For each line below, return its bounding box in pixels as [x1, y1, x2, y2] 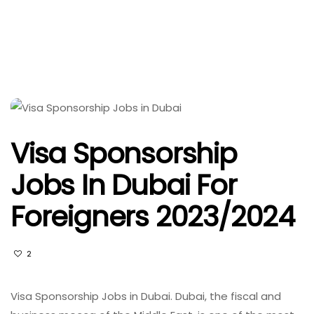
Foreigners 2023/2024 [11, 197, 294, 236]
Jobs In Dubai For [11, 165, 237, 205]
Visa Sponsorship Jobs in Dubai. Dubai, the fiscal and [11, 289, 281, 303]
